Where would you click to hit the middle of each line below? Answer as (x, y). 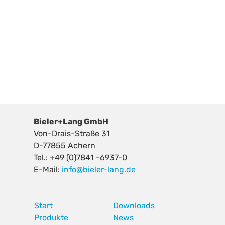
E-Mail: (48, 169)
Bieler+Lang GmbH (71, 121)
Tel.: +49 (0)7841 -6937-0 (81, 157)
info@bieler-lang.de (99, 169)
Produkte (51, 217)
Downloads (134, 205)
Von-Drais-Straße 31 (72, 133)
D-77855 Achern (65, 145)
